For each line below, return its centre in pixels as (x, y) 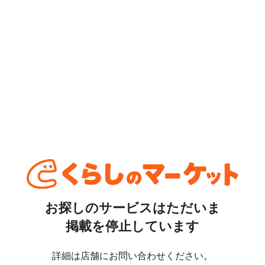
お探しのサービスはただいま (132, 207)
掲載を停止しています (132, 226)
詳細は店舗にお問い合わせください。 (132, 255)
